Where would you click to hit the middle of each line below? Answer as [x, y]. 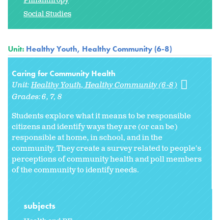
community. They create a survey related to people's [107, 148]
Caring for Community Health [64, 73]
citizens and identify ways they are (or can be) [95, 127]
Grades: [27, 97]
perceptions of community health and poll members [107, 159]
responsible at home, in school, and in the [87, 137]
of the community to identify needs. [75, 170]
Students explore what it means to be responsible [101, 116]
